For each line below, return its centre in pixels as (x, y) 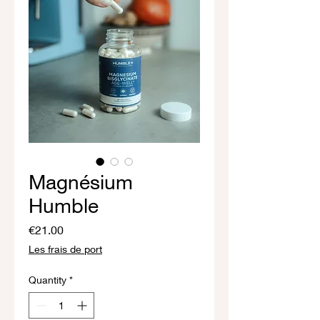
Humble (64, 206)
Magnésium (81, 182)
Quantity (47, 280)
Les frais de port (65, 249)
